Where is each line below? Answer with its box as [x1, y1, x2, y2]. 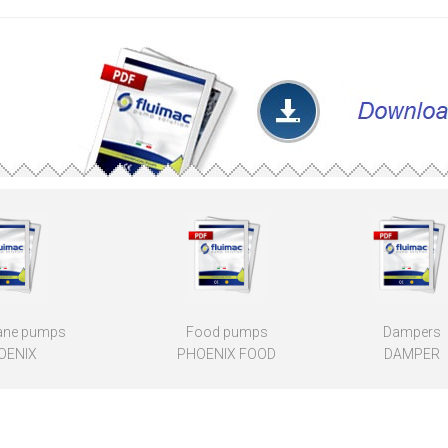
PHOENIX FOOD [177, 346, 277, 363]
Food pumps [185, 324, 268, 341]
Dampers [382, 324, 441, 341]
